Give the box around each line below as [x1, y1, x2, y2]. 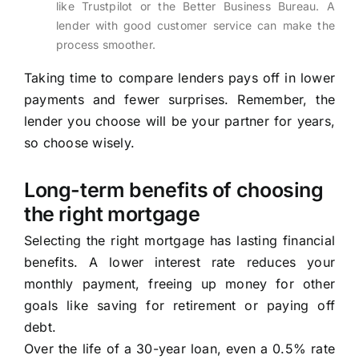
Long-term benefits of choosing [23, 178, 324, 203]
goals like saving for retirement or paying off [23, 297, 336, 314]
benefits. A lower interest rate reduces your [23, 254, 336, 271]
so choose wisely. [23, 135, 135, 151]
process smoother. [55, 38, 156, 52]
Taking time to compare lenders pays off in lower [23, 70, 336, 87]
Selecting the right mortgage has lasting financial [23, 232, 336, 249]
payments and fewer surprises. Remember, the [23, 91, 336, 108]
